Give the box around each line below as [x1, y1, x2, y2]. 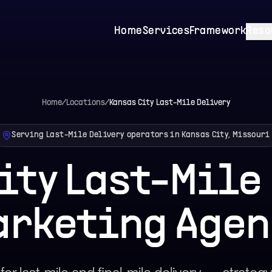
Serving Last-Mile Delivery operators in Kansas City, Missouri [12, 131, 270, 139]
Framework [189, 26, 246, 36]
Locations [66, 99, 105, 107]
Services [142, 26, 190, 36]
